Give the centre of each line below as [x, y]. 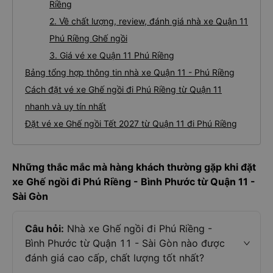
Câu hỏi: [44, 229]
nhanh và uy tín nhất [66, 106]
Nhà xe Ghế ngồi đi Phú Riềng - [138, 229]
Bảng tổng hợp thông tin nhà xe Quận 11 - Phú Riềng [130, 72]
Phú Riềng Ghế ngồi [88, 38]
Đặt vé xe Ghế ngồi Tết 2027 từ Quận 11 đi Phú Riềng [131, 123]
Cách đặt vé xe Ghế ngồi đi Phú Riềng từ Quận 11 [123, 89]
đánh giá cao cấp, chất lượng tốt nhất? [115, 258]
